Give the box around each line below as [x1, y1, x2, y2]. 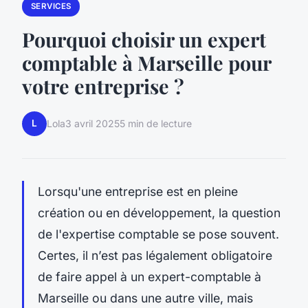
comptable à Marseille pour [22, 49, 271, 76]
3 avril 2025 [65, 118, 120, 130]
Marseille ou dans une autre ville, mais [38, 290, 253, 305]
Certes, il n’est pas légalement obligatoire [38, 247, 272, 263]
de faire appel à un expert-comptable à [38, 269, 261, 284]
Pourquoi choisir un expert [22, 25, 266, 52]
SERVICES [30, 1, 71, 12]
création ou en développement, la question [38, 205, 280, 220]
